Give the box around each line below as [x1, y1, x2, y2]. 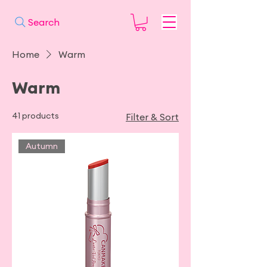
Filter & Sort [126, 110, 179, 123]
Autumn [26, 140, 58, 151]
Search [27, 16, 60, 28]
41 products [12, 110, 59, 121]
